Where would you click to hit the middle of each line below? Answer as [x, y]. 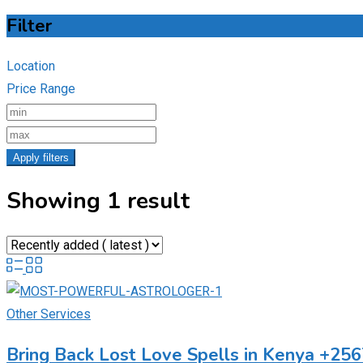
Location [31, 66]
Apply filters [41, 158]
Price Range [41, 89]
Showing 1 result [98, 201]
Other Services [49, 314]
